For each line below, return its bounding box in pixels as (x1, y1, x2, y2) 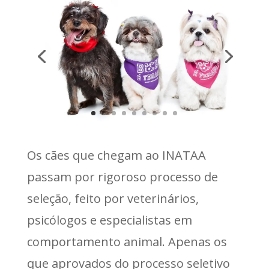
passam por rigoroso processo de (26, 169, 218, 186)
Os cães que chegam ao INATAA (26, 147, 206, 164)
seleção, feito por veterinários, (26, 190, 199, 207)
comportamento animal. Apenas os (26, 234, 227, 250)
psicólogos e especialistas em (26, 212, 192, 229)
